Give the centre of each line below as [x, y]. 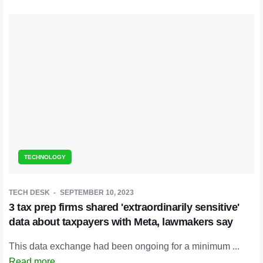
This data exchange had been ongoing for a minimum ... [124, 247]
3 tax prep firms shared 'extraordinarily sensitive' [124, 208]
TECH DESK [29, 193]
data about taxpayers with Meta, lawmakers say [121, 222]
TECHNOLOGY [45, 157]
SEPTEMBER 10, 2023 [97, 193]
